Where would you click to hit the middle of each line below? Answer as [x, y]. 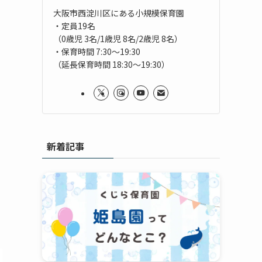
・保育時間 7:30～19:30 [97, 51]
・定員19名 [74, 25]
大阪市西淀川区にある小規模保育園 [119, 13]
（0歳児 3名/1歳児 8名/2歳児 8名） [118, 38]
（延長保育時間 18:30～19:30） [111, 64]
